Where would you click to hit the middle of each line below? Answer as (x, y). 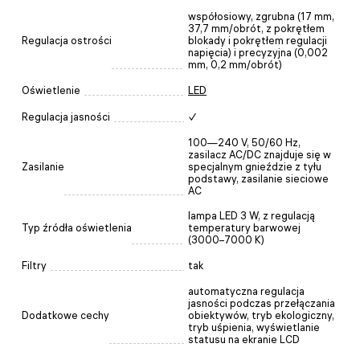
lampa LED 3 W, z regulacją (252, 215)
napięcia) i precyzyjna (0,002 (258, 52)
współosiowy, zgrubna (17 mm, (261, 16)
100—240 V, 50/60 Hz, (244, 142)
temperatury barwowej (244, 227)
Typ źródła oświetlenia (77, 227)
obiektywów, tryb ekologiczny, (261, 315)
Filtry (34, 265)
